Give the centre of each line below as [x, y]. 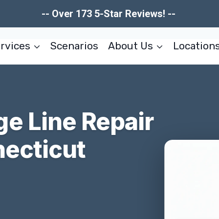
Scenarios [75, 46]
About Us [130, 46]
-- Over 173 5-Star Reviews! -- [109, 14]
